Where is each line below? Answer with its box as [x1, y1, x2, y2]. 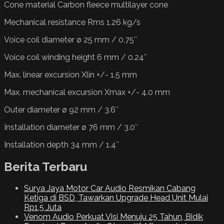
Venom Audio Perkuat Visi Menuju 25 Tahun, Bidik [24, 212, 203, 222]
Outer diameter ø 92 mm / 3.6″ [4, 104, 118, 114]
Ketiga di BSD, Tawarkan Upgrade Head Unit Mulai [24, 193, 208, 203]
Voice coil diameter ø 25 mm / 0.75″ [4, 34, 137, 44]
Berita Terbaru [4, 159, 87, 174]
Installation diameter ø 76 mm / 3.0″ [4, 122, 138, 132]
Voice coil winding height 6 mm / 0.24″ [4, 52, 147, 62]
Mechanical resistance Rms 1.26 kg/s [4, 17, 140, 27]
